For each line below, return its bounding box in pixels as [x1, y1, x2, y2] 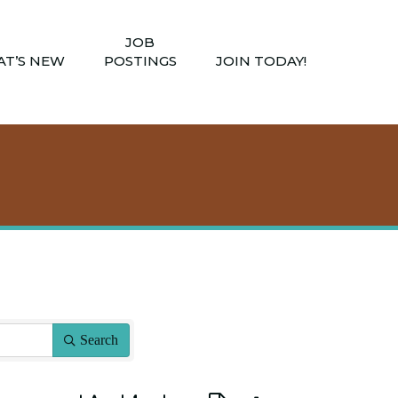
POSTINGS [103, 52, 177, 69]
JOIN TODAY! [215, 52, 306, 69]
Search [80, 332, 118, 347]
